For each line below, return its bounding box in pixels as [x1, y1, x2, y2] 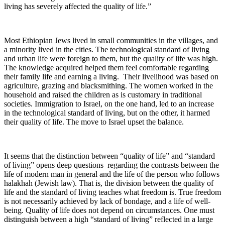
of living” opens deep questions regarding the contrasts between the [4, 161, 219, 170]
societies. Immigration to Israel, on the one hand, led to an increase [4, 99, 214, 108]
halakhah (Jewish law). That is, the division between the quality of [4, 179, 213, 188]
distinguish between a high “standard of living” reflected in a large [4, 215, 213, 224]
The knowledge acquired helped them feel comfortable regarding [4, 63, 209, 72]
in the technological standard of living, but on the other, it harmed [4, 108, 210, 118]
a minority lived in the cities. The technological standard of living [4, 45, 209, 54]
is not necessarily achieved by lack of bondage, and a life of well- [4, 197, 210, 206]
